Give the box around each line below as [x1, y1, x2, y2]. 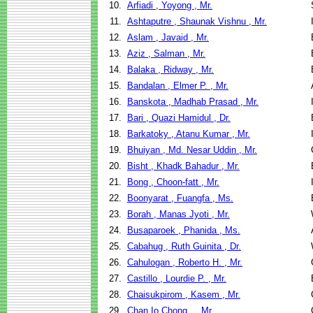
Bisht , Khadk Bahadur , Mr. [127, 161, 240, 171]
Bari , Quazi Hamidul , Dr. [127, 112, 231, 123]
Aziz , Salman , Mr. [127, 48, 205, 59]
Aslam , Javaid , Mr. [127, 32, 209, 43]
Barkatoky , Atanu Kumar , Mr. [127, 129, 250, 139]
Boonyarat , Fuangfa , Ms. [127, 193, 233, 203]
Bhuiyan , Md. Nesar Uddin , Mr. [127, 145, 257, 155]
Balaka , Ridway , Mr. [127, 64, 214, 75]
